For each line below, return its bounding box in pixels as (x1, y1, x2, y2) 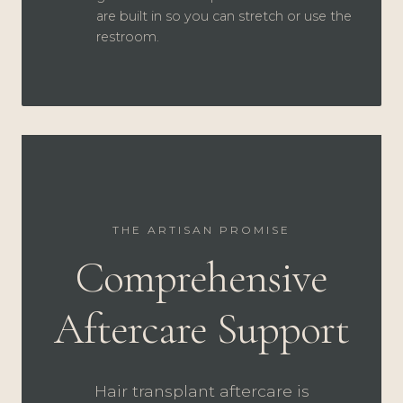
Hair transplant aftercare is (94, 381, 309, 400)
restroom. (96, 28, 159, 45)
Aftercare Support (54, 302, 349, 355)
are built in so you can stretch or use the (96, 7, 352, 24)
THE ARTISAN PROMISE (112, 222, 291, 237)
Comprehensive (76, 251, 327, 304)
